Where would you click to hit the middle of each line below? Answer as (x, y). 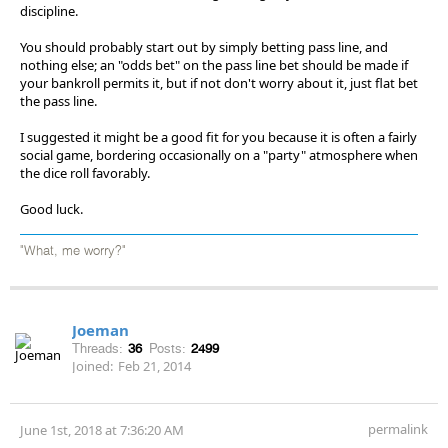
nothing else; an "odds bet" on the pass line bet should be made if (214, 64)
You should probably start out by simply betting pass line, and (204, 46)
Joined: (92, 365)
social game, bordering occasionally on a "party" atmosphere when (219, 154)
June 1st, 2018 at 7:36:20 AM (102, 429)
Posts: (167, 348)
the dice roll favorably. (85, 172)
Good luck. (51, 208)
